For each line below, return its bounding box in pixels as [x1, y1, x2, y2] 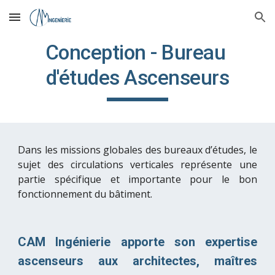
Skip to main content [10, 17, 97, 28]
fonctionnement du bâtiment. [18, 187, 153, 201]
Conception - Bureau [45, 41, 225, 64]
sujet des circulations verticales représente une [18, 158, 257, 171]
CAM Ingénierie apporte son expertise [18, 234, 257, 249]
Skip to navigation [188, 17, 265, 28]
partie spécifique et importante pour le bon [18, 172, 257, 186]
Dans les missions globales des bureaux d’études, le [18, 143, 257, 157]
